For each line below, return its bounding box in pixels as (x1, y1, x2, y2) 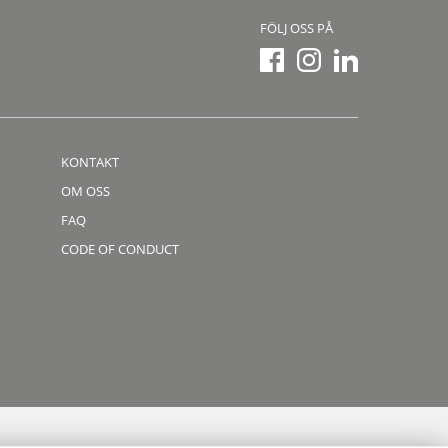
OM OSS (61, 182, 110, 201)
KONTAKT (61, 153, 119, 172)
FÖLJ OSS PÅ (260, 19, 333, 38)
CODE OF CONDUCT (61, 240, 179, 259)
